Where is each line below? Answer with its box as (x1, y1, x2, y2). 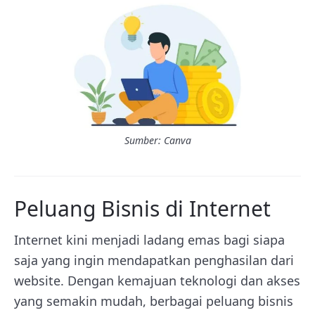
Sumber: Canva (124, 134, 191, 147)
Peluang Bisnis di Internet (14, 194, 271, 223)
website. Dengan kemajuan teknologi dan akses (14, 272, 300, 289)
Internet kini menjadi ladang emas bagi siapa (14, 231, 285, 248)
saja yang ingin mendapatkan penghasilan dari (14, 252, 294, 269)
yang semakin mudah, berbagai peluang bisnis (14, 292, 293, 309)
